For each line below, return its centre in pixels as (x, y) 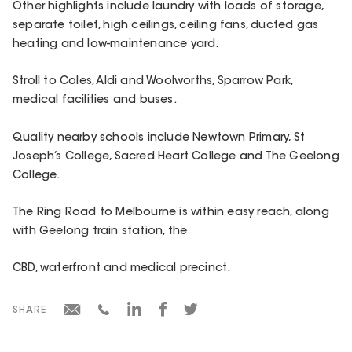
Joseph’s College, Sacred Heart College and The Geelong (176, 157)
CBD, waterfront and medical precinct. (122, 269)
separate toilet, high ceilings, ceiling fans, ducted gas (166, 26)
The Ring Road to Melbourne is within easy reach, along (171, 213)
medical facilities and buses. (95, 101)
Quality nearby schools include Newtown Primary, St (159, 138)
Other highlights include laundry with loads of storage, (168, 7)
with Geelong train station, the (100, 231)
